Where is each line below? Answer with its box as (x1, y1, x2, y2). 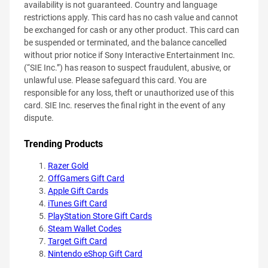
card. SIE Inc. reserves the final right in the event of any (24, 100, 226, 110)
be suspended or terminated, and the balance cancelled (24, 37, 227, 47)
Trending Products (24, 138, 103, 150)
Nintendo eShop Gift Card (48, 248, 142, 258)
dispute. (24, 112, 54, 123)
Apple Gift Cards (48, 185, 108, 196)
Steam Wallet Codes (48, 223, 121, 233)
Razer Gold (48, 160, 89, 170)
